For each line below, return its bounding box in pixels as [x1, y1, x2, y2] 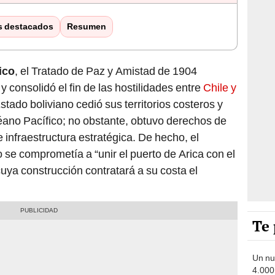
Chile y [203, 81, 236, 95]
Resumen [66, 21, 106, 32]
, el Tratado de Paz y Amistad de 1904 [15, 64, 197, 78]
